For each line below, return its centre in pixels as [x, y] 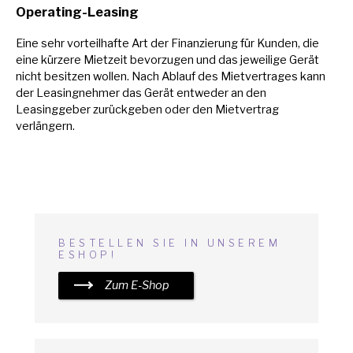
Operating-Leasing [77, 12]
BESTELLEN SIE [121, 243]
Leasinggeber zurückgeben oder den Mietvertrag [147, 110]
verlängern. [45, 126]
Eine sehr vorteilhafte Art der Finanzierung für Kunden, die [167, 44]
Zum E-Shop [137, 286]
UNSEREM [243, 243]
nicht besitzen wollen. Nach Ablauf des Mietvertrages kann [171, 77]
